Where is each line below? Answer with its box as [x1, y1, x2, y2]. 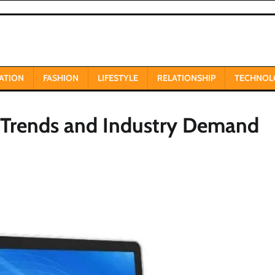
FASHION [43, 72, 79, 83]
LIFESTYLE [98, 72, 138, 83]
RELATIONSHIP [157, 72, 215, 83]
